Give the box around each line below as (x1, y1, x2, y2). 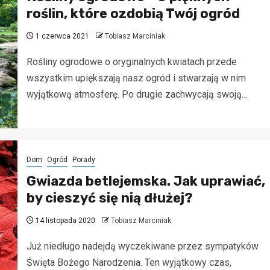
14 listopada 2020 (33, 216, 95, 225)
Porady (72, 155, 95, 165)
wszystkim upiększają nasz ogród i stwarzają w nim (26, 72, 246, 84)
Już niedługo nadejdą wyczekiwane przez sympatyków (26, 240, 259, 253)
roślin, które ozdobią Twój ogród (26, 5, 240, 22)
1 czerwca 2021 (33, 31, 89, 40)
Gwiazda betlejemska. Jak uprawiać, (26, 173, 265, 190)
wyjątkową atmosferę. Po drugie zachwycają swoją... (26, 88, 247, 100)
